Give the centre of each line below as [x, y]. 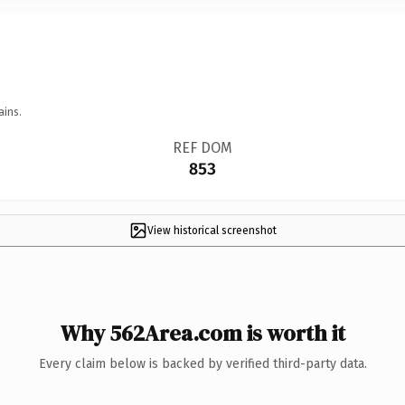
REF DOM [202, 147]
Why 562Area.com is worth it [202, 333]
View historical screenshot [212, 230]
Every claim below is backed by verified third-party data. [202, 363]
